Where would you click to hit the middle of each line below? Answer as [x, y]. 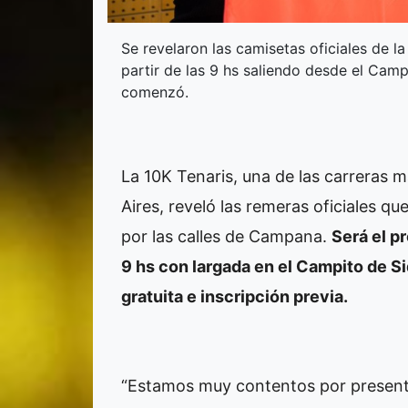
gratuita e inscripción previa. [235, 296]
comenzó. [155, 92]
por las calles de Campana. [226, 236]
